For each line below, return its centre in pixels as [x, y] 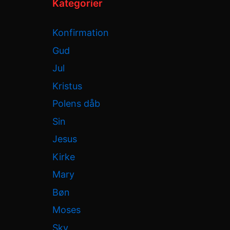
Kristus [67, 86]
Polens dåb [76, 104]
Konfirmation [81, 33]
